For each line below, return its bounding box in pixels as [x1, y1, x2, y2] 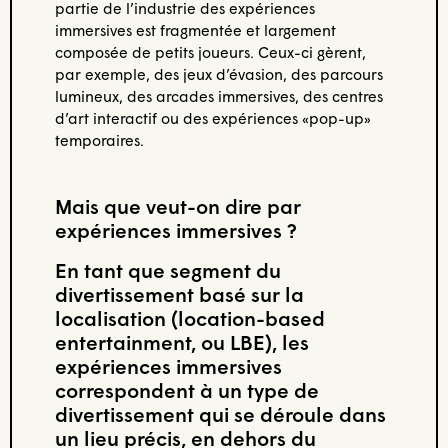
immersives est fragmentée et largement [54, 21, 336, 40]
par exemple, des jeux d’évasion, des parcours [54, 65, 383, 84]
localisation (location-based [54, 305, 325, 330]
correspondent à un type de [54, 377, 319, 402]
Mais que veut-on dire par [54, 193, 301, 218]
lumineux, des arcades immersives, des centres [54, 87, 383, 106]
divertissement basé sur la [54, 281, 304, 306]
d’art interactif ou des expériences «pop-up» [54, 109, 371, 128]
